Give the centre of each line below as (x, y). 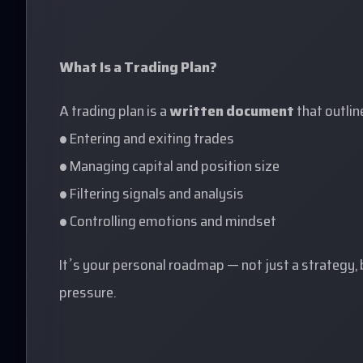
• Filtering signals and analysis (152, 195)
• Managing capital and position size (169, 168)
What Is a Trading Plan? (138, 69)
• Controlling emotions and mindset (168, 223)
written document (232, 113)
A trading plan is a (114, 113)
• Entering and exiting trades (147, 140)
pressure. (88, 294)
